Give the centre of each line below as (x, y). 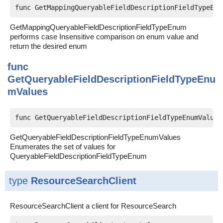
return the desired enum (49, 46)
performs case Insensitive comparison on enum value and (104, 37)
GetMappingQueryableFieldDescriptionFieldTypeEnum (98, 27)
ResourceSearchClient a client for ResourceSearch (93, 206)
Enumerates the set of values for (63, 147)
